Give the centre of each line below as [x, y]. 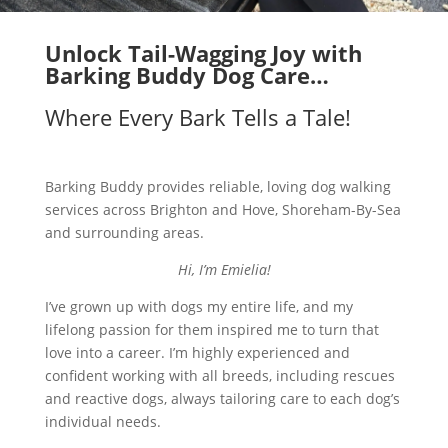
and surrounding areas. [124, 233]
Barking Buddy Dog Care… [186, 75]
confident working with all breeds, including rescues [219, 376]
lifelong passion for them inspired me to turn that [211, 330]
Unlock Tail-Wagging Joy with [203, 53]
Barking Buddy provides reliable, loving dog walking [217, 187]
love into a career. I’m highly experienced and [197, 353]
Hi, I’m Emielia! [224, 270]
